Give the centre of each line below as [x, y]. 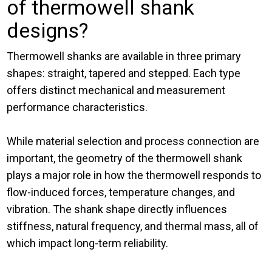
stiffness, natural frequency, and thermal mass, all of [133, 226]
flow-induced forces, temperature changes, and [121, 192]
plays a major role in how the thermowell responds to [134, 175]
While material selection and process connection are [133, 141]
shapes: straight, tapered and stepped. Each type [124, 73]
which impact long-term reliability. [88, 243]
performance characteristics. [77, 107]
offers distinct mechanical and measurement [116, 90]
